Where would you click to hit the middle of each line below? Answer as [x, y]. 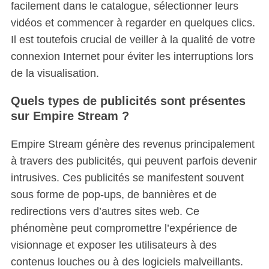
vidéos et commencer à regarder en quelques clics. [133, 23]
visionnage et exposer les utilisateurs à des [113, 245]
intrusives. [35, 177]
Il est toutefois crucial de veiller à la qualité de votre [133, 39]
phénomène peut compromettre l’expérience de [124, 228]
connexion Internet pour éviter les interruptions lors [132, 56]
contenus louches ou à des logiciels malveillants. [127, 261]
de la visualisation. [55, 73]
